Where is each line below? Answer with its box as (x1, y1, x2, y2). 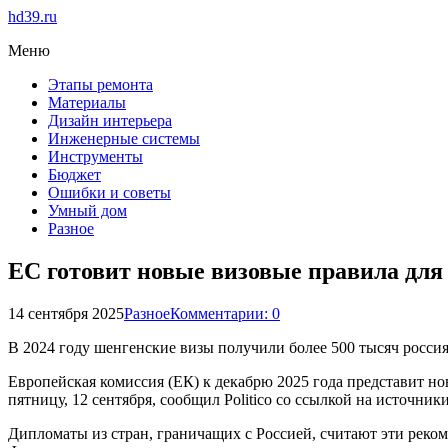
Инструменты (48, 148, 143, 165)
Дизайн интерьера (48, 112, 172, 129)
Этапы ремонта (48, 76, 153, 93)
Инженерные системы (48, 130, 200, 147)
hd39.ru (8, 8, 57, 25)
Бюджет (48, 166, 101, 183)
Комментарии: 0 (170, 304, 280, 322)
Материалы (48, 94, 126, 111)
